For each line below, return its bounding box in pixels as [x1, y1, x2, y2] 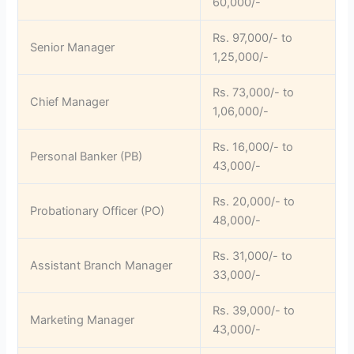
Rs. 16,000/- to [213, 140, 294, 155]
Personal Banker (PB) [30, 149, 143, 164]
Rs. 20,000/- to [213, 194, 296, 209]
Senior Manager [30, 40, 115, 55]
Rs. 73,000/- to [213, 85, 295, 100]
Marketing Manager [30, 313, 135, 328]
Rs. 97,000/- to [213, 31, 293, 46]
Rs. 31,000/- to [213, 249, 293, 264]
